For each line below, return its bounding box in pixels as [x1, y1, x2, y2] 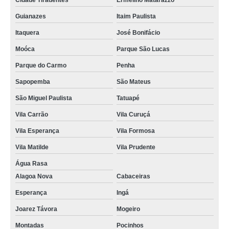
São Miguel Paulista [15, 95, 72, 102]
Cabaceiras [116, 173, 150, 180]
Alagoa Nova [15, 173, 53, 180]
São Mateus [116, 78, 151, 85]
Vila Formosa [116, 127, 155, 134]
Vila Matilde [15, 144, 49, 151]
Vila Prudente [116, 144, 155, 151]
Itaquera [15, 29, 39, 36]
